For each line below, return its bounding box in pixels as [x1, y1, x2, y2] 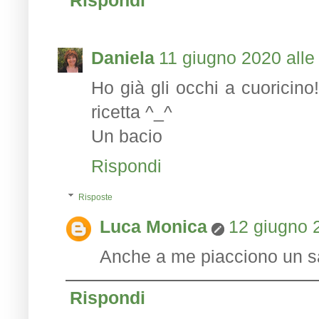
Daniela [91, 47, 155, 68]
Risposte [78, 192, 113, 202]
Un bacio [91, 125, 162, 146]
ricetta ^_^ [91, 101, 172, 122]
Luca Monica [100, 216, 207, 236]
